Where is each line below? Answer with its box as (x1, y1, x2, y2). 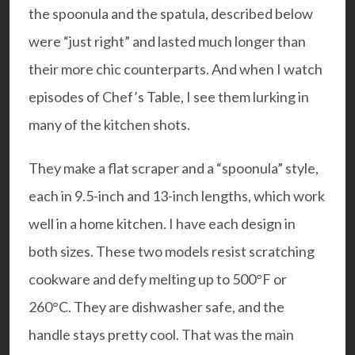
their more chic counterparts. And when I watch (29, 60, 323, 78)
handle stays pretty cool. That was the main (29, 326, 294, 344)
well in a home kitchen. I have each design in (29, 215, 296, 233)
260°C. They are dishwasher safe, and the (29, 298, 284, 316)
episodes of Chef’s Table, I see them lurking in (29, 88, 309, 106)
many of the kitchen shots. (29, 116, 190, 134)
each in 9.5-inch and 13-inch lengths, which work (29, 187, 325, 205)
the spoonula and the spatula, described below (29, 5, 313, 23)
